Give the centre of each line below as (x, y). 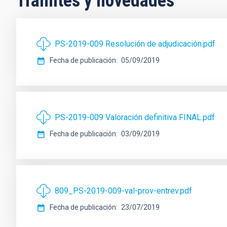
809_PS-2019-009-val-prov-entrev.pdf (123, 191)
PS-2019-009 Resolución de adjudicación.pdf (135, 44)
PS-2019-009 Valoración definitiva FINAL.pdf (135, 117)
